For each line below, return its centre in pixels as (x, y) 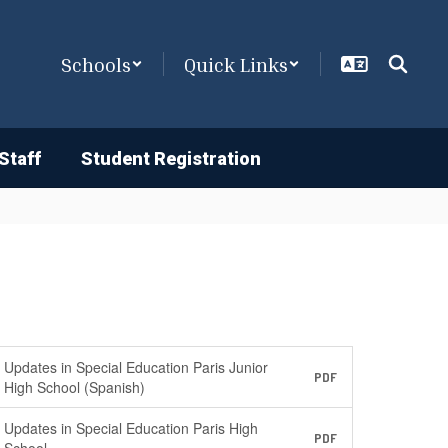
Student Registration (171, 158)
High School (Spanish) (75, 387)
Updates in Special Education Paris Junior (136, 367)
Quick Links (236, 64)
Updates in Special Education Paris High (131, 428)
